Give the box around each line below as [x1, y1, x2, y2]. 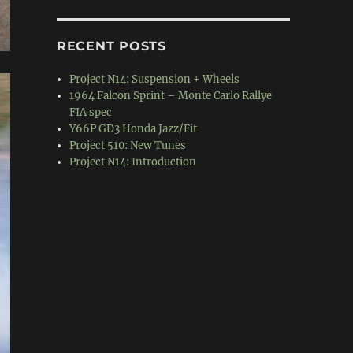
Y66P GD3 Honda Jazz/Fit [69, 122, 198, 136]
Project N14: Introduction [69, 155, 197, 169]
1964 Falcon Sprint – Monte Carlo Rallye [69, 89, 273, 102]
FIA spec [69, 106, 113, 119]
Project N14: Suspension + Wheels [69, 72, 240, 86]
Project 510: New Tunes [69, 139, 187, 152]
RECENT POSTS [56, 39, 166, 54]
